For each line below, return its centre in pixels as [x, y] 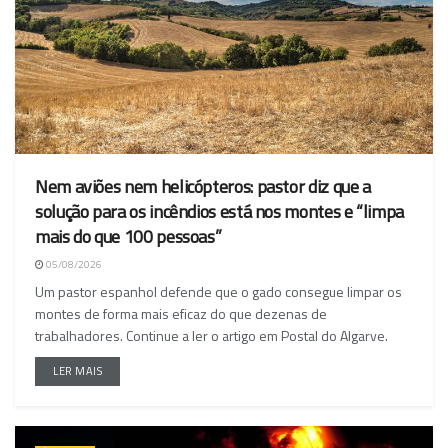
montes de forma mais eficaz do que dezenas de [181, 314]
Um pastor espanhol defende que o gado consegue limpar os [218, 292]
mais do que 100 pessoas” [128, 237]
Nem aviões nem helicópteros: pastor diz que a [203, 187]
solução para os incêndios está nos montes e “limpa [220, 212]
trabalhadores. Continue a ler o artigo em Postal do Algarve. [211, 336]
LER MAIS [78, 371]
